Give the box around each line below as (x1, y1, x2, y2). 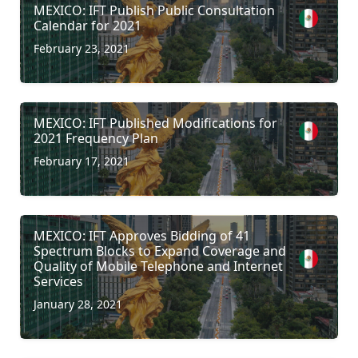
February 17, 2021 (34, 153, 129, 169)
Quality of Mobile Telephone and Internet (34, 257, 283, 275)
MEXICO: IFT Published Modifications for (34, 113, 277, 132)
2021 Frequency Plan (34, 129, 158, 147)
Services (34, 272, 83, 290)
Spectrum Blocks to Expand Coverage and (34, 241, 286, 260)
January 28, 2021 (34, 296, 122, 312)
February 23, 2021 (34, 40, 129, 56)
